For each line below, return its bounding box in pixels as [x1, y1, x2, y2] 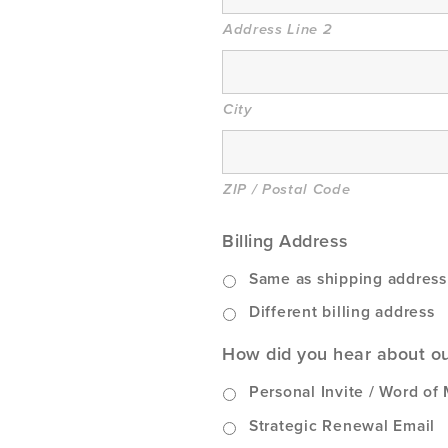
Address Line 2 [223, 21, 333, 38]
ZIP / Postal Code [223, 181, 351, 198]
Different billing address [248, 303, 435, 322]
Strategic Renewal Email [248, 416, 435, 435]
